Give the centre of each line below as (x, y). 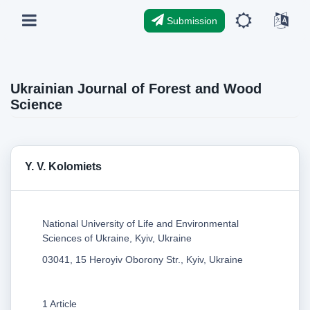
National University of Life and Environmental (140, 223)
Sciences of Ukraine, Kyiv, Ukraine (117, 238)
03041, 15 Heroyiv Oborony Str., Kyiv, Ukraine (143, 259)
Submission (191, 20)
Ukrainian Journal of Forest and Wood (136, 88)
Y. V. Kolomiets (63, 166)
